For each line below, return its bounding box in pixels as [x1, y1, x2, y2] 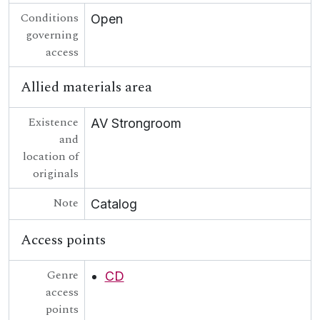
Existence [27, 114, 79, 131]
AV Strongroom [90, 116, 181, 131]
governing [25, 26, 79, 44]
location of [22, 148, 79, 165]
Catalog [90, 196, 137, 211]
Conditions [20, 9, 79, 26]
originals [32, 165, 79, 182]
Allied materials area [21, 76, 152, 98]
